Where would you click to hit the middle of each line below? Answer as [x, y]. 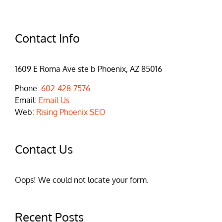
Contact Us [44, 149]
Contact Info [47, 38]
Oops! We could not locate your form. [82, 180]
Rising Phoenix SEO [71, 112]
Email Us [54, 100]
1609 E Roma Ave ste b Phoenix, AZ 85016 [88, 69]
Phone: [28, 88]
